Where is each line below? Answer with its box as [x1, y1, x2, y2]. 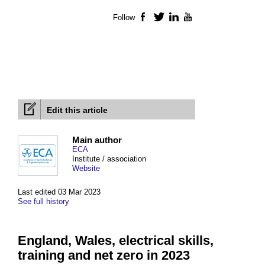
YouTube [194, 13, 226, 22]
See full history [18, 197, 69, 206]
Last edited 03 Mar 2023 [18, 188, 101, 197]
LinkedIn [179, 13, 211, 22]
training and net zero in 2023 [18, 248, 190, 263]
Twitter [164, 13, 189, 22]
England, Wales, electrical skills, [18, 233, 214, 248]
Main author [72, 135, 122, 146]
